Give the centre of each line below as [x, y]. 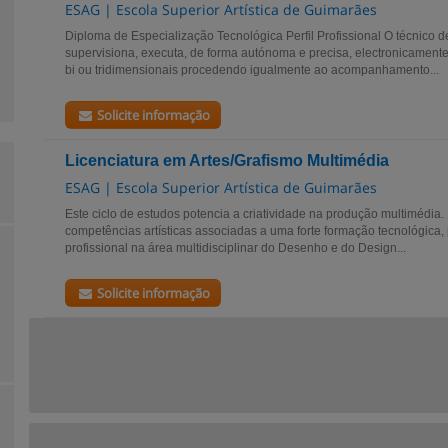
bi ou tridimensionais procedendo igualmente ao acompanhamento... [252, 70]
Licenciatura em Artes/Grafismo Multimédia [227, 160]
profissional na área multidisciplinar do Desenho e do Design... [235, 248]
